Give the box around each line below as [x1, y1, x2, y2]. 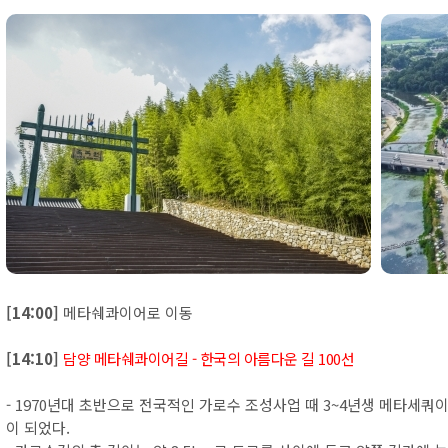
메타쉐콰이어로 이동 [59, 302, 193, 323]
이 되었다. [6, 417, 70, 438]
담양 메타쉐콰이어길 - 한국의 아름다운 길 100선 [63, 348, 354, 369]
